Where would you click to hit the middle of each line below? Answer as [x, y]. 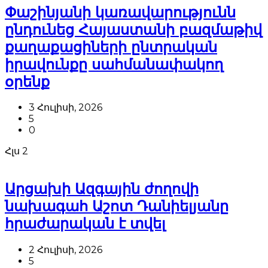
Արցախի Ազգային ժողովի [102, 189]
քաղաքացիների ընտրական [111, 47]
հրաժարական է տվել [85, 224]
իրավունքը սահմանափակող [114, 64]
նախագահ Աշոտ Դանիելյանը [117, 206]
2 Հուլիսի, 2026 [66, 250]
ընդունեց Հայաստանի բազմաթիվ [133, 29]
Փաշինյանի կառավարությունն [120, 12]
